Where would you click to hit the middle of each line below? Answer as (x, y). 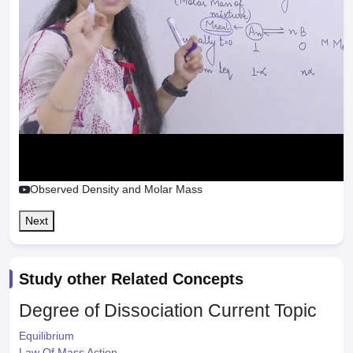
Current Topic (262, 310)
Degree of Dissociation (111, 310)
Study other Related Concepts (131, 279)
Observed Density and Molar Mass (116, 189)
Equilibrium (46, 336)
